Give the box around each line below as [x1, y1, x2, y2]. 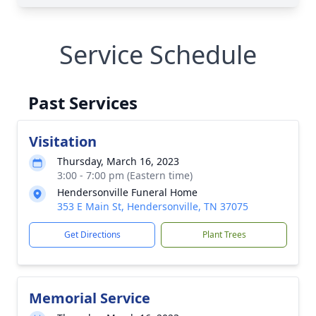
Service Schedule [59, 37, 257, 72]
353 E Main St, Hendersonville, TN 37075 [57, 200, 248, 213]
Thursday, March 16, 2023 [57, 154, 179, 168]
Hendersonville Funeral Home [57, 186, 197, 199]
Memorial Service [29, 288, 150, 308]
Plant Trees [202, 229, 246, 241]
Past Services [28, 91, 138, 114]
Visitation [29, 132, 97, 151]
